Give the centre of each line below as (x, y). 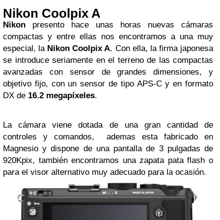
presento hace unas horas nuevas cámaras (119, 25)
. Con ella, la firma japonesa (162, 48)
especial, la (25, 48)
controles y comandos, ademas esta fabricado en (108, 137)
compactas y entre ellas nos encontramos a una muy (108, 36)
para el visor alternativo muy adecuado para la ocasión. (105, 172)
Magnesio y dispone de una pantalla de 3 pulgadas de (108, 148)
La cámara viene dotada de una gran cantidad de (108, 125)
